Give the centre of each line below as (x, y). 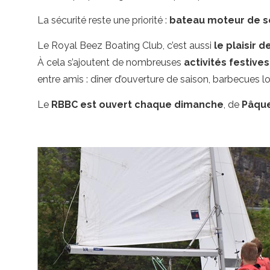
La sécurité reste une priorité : (103, 20)
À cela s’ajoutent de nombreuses (111, 62)
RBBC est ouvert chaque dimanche (137, 105)
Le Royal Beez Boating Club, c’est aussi (126, 46)
